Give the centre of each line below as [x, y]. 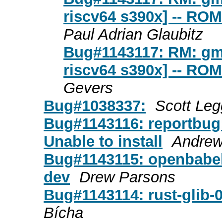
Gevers [88, 88]
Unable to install [103, 141]
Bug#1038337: [95, 106]
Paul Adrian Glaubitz [133, 34]
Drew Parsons [127, 177]
